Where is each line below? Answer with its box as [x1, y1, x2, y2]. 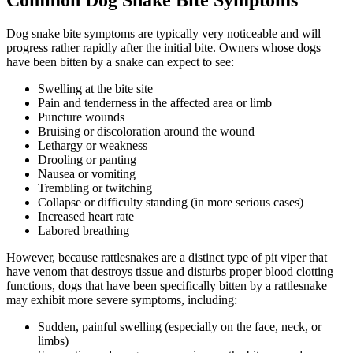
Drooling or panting [38, 153, 136, 167]
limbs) [38, 334, 69, 348]
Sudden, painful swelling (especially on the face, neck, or [38, 320, 321, 334]
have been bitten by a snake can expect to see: [6, 55, 234, 69]
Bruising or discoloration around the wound [38, 124, 255, 139]
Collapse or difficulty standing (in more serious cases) [38, 195, 303, 210]
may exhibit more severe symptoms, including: [6, 293, 237, 307]
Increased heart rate [38, 210, 134, 224]
